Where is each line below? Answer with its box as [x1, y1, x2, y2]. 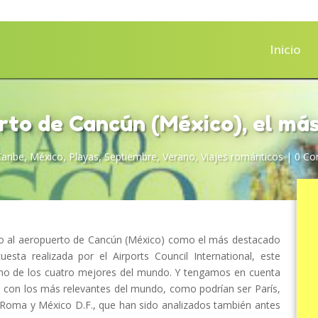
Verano [162, 150, 195, 163]
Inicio [270, 41, 301, 57]
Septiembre [104, 150, 157, 163]
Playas [68, 150, 99, 163]
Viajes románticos [200, 150, 283, 163]
